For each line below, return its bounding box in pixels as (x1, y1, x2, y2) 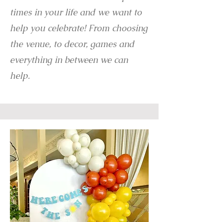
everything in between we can (10, 54, 128, 65)
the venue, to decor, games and (10, 38, 134, 50)
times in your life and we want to (10, 6, 142, 18)
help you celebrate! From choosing (10, 22, 148, 34)
